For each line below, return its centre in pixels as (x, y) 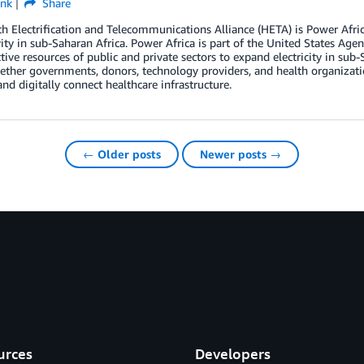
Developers (232, 353)
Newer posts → (240, 154)
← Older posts (122, 154)
